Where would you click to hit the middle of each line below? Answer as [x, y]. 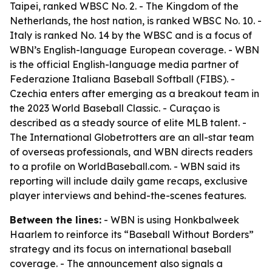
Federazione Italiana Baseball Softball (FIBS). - [122, 79]
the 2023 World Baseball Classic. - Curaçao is [115, 108]
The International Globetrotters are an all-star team [132, 137]
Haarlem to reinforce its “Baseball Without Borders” [132, 234]
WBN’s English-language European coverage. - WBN [134, 50]
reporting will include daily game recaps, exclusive [129, 181]
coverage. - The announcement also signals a [116, 263]
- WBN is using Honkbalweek [170, 220]
